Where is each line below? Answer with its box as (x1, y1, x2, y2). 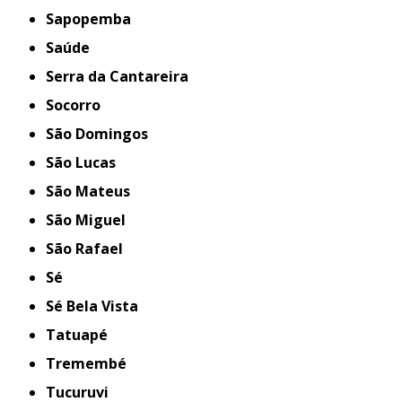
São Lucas (54, 153, 117, 173)
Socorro (54, 95, 101, 116)
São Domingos (54, 124, 149, 144)
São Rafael (54, 239, 124, 259)
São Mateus (54, 181, 131, 202)
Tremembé (56, 354, 127, 374)
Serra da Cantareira (54, 66, 189, 87)
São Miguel (54, 210, 127, 231)
